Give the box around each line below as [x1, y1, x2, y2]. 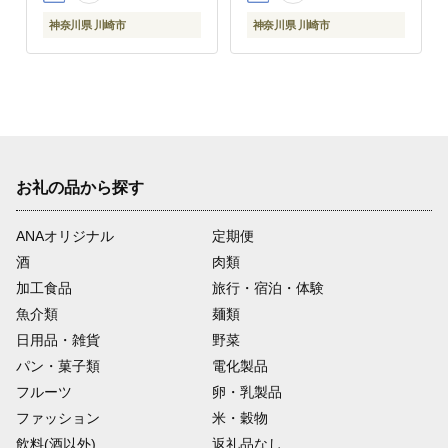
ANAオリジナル [16, 227, 114, 244]
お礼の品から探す [16, 178, 144, 196]
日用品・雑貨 [16, 331, 100, 348]
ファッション [16, 409, 100, 426]
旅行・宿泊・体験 [211, 279, 324, 296]
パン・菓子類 [16, 357, 100, 374]
